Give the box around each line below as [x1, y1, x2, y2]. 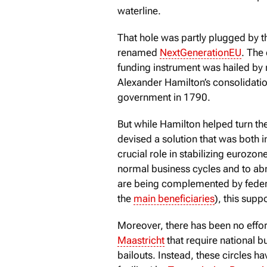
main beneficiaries [133, 192, 215, 204]
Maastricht [117, 234, 164, 246]
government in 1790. [117, 91, 210, 103]
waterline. [117, 4, 161, 17]
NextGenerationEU [160, 46, 241, 58]
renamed [117, 46, 160, 58]
